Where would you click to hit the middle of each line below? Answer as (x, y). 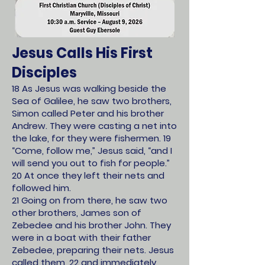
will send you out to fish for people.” (91, 163)
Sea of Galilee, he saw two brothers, (92, 101)
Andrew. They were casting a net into (94, 126)
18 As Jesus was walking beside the (89, 88)
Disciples (44, 72)
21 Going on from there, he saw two (90, 200)
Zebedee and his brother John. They (91, 225)
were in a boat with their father (81, 237)
